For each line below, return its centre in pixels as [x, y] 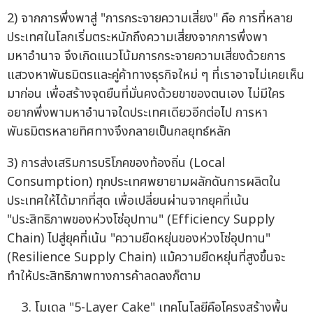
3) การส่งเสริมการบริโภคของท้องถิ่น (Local [116, 163]
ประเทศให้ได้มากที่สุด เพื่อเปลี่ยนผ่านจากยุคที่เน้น [128, 201]
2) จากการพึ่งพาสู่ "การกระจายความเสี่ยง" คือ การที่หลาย [150, 18]
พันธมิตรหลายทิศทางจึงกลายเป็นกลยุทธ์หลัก [119, 131]
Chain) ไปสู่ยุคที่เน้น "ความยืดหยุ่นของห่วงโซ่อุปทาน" [139, 238]
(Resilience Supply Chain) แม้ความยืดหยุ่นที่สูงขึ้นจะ [146, 257]
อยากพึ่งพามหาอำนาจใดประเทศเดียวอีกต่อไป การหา [137, 112]
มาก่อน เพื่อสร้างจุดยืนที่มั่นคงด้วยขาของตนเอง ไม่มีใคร [146, 94]
